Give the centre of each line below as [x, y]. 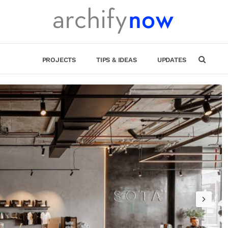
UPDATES [172, 60]
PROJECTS [59, 60]
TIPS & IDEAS [117, 60]
